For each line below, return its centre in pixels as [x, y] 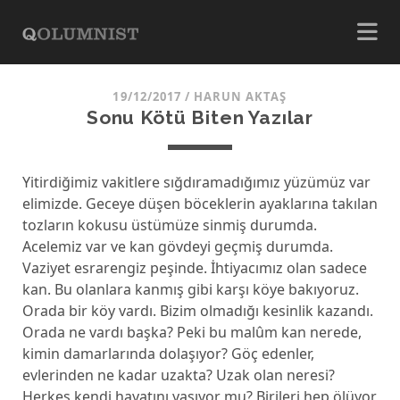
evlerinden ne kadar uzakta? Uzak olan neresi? [178, 375]
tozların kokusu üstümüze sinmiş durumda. [169, 225]
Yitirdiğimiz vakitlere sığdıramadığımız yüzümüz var [196, 182]
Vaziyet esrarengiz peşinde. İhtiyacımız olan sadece [194, 268]
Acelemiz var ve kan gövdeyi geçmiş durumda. [177, 246]
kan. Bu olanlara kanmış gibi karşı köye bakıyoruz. [190, 289]
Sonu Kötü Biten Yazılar [200, 117]
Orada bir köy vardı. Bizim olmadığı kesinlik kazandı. [197, 311]
